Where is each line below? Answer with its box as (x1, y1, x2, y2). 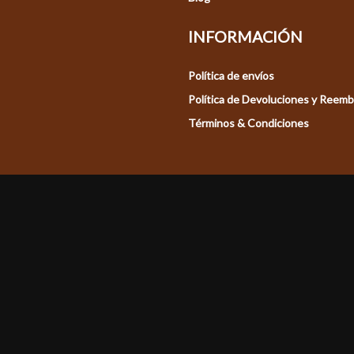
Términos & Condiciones (188, 116, 310, 130)
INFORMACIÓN (188, 28, 303, 47)
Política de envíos (188, 69, 275, 83)
